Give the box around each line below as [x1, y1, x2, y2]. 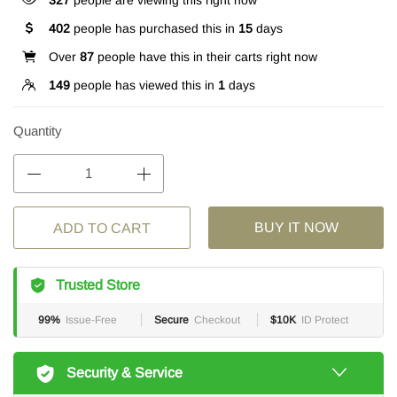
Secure [154, 314, 189, 326]
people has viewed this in [70, 78, 218, 92]
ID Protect [301, 314, 348, 326]
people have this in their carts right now [94, 50, 317, 64]
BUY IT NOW [253, 220, 339, 235]
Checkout [194, 314, 240, 326]
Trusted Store [56, 277, 140, 292]
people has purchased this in [70, 21, 238, 35]
